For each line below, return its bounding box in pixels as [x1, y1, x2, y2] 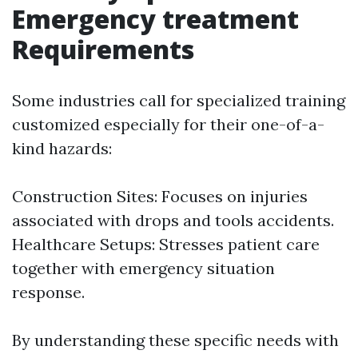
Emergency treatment [12, 2, 299, 37]
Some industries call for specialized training [12, 90, 345, 111]
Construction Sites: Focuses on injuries [12, 186, 308, 207]
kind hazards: [12, 138, 112, 159]
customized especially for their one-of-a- [12, 114, 324, 135]
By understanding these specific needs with [12, 330, 339, 351]
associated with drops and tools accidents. [12, 210, 334, 231]
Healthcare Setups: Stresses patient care [12, 234, 320, 255]
